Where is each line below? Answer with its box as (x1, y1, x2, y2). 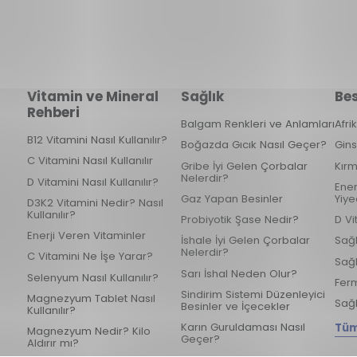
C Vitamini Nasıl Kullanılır (26, 153, 153, 169)
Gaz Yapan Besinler (180, 190, 283, 206)
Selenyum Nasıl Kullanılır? (26, 269, 159, 285)
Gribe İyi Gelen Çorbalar (180, 158, 308, 174)
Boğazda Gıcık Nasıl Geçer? (180, 137, 327, 153)
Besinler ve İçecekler (180, 298, 290, 314)
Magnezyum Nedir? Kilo (26, 324, 151, 339)
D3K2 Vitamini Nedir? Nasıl (26, 194, 163, 210)
